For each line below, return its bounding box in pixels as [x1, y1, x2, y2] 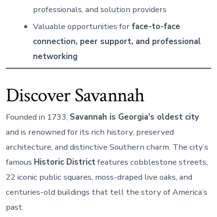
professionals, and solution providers [32, 3, 167, 15]
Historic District [33, 156, 95, 168]
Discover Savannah [5, 82, 145, 108]
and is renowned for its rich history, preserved [5, 126, 174, 138]
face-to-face [131, 20, 180, 32]
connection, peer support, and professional [32, 35, 201, 47]
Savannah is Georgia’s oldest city [69, 111, 199, 123]
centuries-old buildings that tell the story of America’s [5, 186, 207, 198]
